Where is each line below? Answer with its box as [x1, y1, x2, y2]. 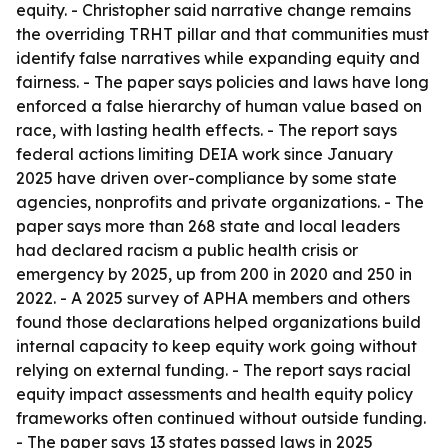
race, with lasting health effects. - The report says [16, 120, 397, 140]
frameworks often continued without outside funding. [16, 408, 426, 428]
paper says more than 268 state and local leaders [16, 216, 400, 236]
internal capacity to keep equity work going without [16, 336, 417, 356]
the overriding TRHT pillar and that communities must [16, 24, 429, 44]
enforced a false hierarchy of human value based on [16, 96, 422, 116]
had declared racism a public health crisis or [16, 240, 358, 260]
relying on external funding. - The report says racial [16, 360, 411, 380]
